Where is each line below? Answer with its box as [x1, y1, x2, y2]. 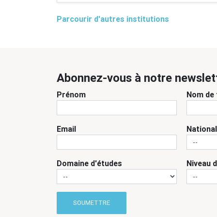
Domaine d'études [57, 158, 122, 168]
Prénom [57, 90, 86, 99]
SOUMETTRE [73, 199, 110, 207]
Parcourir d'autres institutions [57, 14, 169, 24]
